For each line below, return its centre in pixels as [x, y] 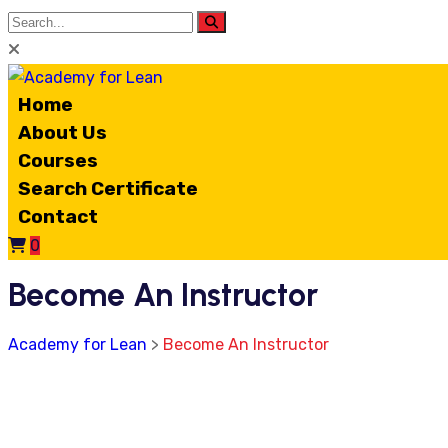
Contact [58, 216]
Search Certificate [108, 188]
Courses [58, 160]
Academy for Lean [77, 344]
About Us [62, 132]
